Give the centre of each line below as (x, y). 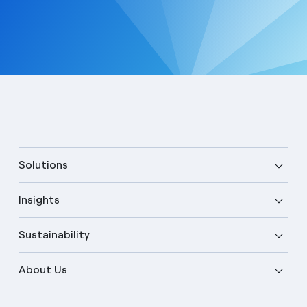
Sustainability (54, 234)
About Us (42, 269)
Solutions (43, 164)
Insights (39, 199)
